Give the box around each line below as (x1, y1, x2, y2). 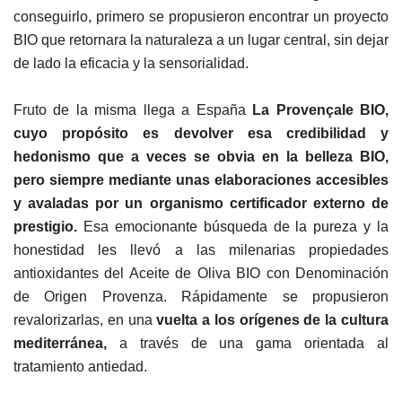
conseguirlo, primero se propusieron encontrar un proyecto (13, 9, 389, 24)
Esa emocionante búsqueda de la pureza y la (77, 219, 389, 234)
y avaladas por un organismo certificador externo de (13, 196, 389, 211)
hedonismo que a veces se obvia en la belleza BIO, (13, 149, 389, 164)
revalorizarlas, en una (13, 312, 157, 328)
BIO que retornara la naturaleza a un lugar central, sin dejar (13, 32, 389, 48)
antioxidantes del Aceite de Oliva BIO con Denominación (13, 266, 389, 281)
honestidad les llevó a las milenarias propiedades (13, 242, 389, 258)
